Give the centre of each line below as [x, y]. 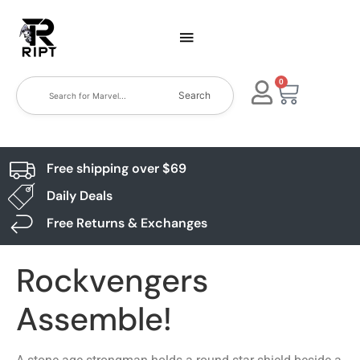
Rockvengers [112, 280]
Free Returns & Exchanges [127, 223]
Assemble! [94, 319]
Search [195, 95]
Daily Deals [79, 196]
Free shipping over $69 [116, 168]
